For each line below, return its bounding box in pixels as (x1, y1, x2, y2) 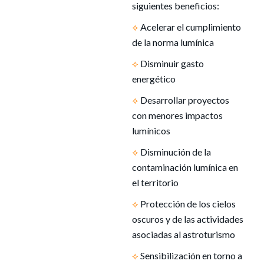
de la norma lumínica (131, 37, 214, 48)
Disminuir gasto (140, 58, 204, 69)
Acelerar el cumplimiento (140, 21, 241, 32)
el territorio (131, 177, 179, 188)
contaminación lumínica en (131, 161, 238, 173)
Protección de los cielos (140, 198, 236, 209)
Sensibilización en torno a (140, 250, 242, 261)
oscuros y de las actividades (131, 213, 243, 225)
